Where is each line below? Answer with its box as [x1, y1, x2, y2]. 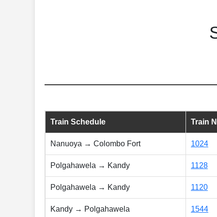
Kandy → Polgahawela [50, 205, 130, 213]
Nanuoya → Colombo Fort [50, 139, 140, 148]
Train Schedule [50, 118, 106, 126]
